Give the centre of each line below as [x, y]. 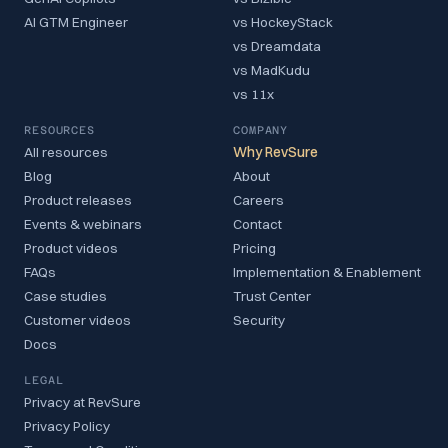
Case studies [65, 296]
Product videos [71, 248]
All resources [66, 152]
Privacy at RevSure [82, 402]
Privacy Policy [67, 426]
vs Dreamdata [277, 46]
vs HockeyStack [283, 22]
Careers [258, 200]
